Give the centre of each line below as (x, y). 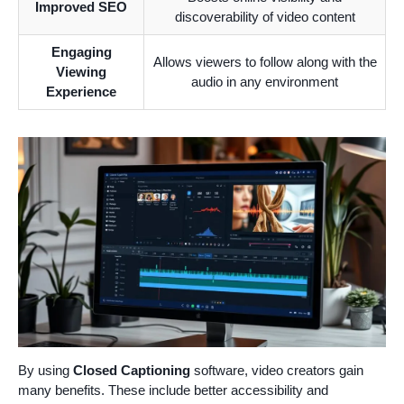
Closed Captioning (132, 370)
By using (46, 370)
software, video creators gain (277, 370)
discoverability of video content (265, 16)
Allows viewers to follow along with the (265, 61)
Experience (81, 91)
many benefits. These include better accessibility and (173, 390)
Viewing (81, 71)
